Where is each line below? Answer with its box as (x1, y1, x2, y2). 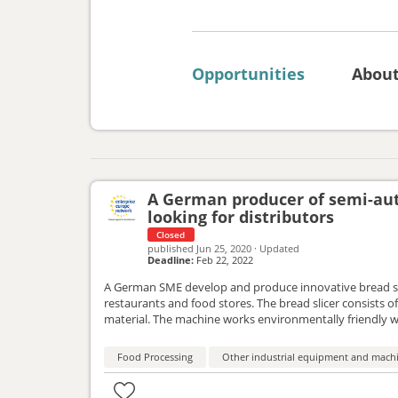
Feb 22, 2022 (194, 253, 254, 267)
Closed (156, 228, 186, 242)
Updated (259, 242, 300, 256)
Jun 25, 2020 (196, 242, 252, 256)
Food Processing (117, 350, 193, 364)
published (147, 242, 195, 256)
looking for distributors (147, 206, 335, 227)
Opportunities (192, 63, 305, 84)
